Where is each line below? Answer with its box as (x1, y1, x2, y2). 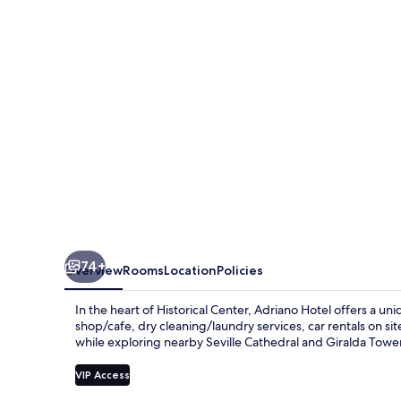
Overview (64, 261, 123, 278)
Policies (217, 261, 263, 278)
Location (164, 261, 217, 278)
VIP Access (75, 367, 130, 381)
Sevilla (64, 3, 129, 29)
